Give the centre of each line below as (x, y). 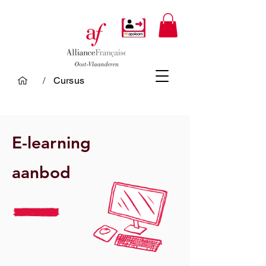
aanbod (41, 172)
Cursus (69, 81)
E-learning (51, 142)
